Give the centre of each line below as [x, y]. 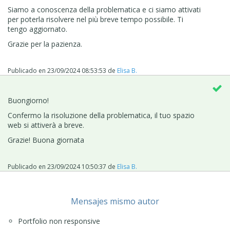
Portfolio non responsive [59, 221]
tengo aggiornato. [39, 29]
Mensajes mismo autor [115, 201]
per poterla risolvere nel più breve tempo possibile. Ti [95, 19]
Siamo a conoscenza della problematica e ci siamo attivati [104, 9]
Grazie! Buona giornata [46, 140]
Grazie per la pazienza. [45, 44]
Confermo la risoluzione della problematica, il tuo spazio [101, 115]
